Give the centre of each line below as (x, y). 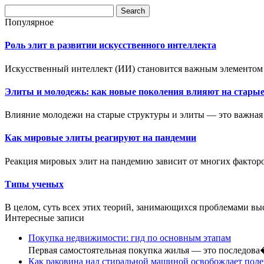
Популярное (29, 22)
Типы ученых (34, 184)
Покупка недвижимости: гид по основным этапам (130, 238)
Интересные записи (44, 218)
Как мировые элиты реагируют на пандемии (100, 138)
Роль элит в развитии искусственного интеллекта (110, 45)
